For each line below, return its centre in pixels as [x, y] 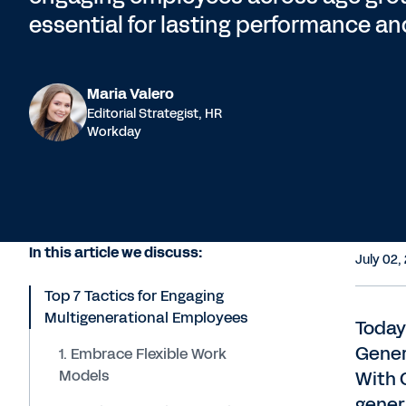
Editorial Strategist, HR [155, 114]
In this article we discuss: [116, 252]
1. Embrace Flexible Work [143, 353]
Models [84, 375]
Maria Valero [130, 94]
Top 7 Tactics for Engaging [134, 295]
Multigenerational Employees [146, 317]
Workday [114, 132]
